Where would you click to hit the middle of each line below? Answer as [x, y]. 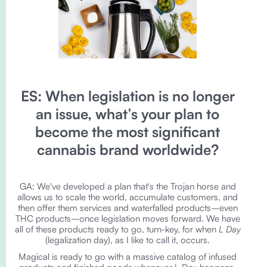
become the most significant [128, 132]
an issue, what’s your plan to [128, 114]
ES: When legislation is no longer [128, 96]
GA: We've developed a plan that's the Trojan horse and [128, 186]
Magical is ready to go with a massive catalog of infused [128, 257]
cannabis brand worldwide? [128, 150]
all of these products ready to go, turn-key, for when [117, 229]
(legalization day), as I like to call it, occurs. [128, 240]
